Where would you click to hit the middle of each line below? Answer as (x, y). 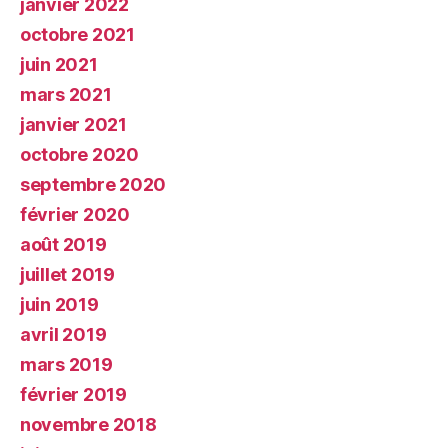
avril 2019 (63, 335)
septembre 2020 (93, 185)
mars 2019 (66, 365)
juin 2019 (59, 305)
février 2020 (75, 215)
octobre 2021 (77, 35)
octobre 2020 (79, 155)
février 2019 (73, 395)
